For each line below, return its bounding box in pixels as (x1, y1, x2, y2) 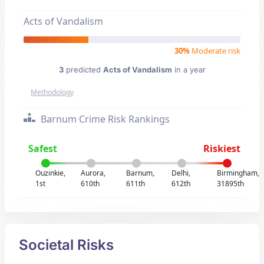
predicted (63, 65, 103, 74)
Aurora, (81, 168, 106, 178)
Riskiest (203, 142, 240, 155)
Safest (28, 142, 58, 155)
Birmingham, (216, 168, 259, 178)
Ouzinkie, (35, 168, 66, 178)
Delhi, (171, 168, 190, 178)
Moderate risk (190, 45, 240, 56)
